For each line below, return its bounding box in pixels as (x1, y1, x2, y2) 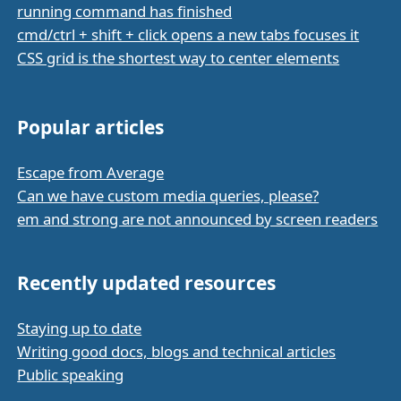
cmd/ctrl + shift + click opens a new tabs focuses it (17, 24, 360, 46)
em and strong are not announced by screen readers (17, 209, 379, 230)
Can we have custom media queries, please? (17, 185, 320, 207)
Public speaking (17, 364, 124, 386)
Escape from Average (17, 162, 165, 183)
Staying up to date (17, 318, 142, 339)
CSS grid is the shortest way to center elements (17, 47, 340, 69)
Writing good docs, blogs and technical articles (17, 341, 337, 363)
